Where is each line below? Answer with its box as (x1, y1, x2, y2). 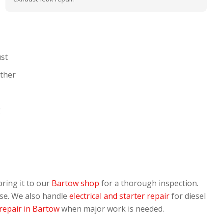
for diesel (169, 191, 206, 201)
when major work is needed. (59, 203, 164, 214)
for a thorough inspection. (99, 178, 198, 189)
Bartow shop (52, 178, 99, 189)
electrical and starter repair (69, 191, 169, 201)
